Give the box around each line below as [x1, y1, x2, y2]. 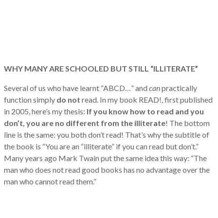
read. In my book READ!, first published [82, 95, 213, 105]
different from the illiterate [66, 118, 165, 128]
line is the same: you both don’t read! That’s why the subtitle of [4, 130, 209, 140]
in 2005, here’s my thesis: [4, 107, 87, 116]
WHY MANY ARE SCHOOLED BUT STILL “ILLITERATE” [4, 64, 198, 73]
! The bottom [165, 118, 210, 128]
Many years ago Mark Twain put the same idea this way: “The [4, 153, 207, 163]
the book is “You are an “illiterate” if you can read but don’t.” [4, 142, 199, 151]
